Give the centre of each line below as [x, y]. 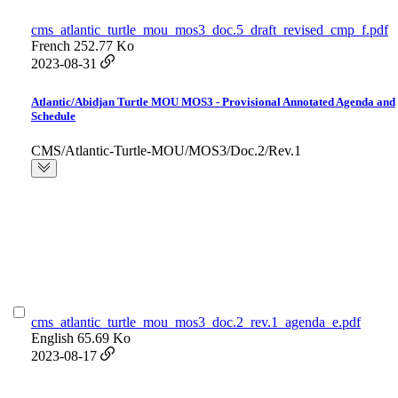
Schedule [53, 116]
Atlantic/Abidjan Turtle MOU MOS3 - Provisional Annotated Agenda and [213, 102]
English [52, 338]
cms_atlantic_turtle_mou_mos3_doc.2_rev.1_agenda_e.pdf [196, 322]
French [51, 46]
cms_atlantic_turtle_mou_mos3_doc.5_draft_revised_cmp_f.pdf [210, 30]
